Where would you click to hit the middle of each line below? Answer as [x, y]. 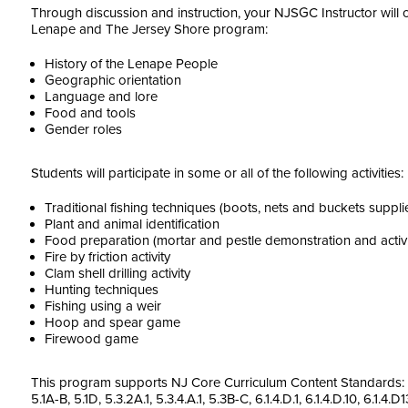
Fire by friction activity [107, 257]
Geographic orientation [113, 80]
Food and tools [90, 113]
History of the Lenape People [131, 64]
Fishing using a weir [103, 306]
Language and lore [101, 97]
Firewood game [92, 339]
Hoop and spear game [112, 322]
